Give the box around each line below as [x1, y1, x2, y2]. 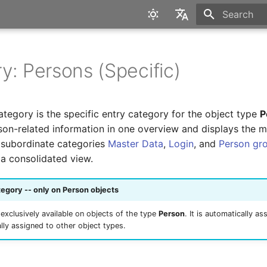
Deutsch [159, 58, 197, 70]
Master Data [108, 138, 164, 150]
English [159, 37, 192, 49]
